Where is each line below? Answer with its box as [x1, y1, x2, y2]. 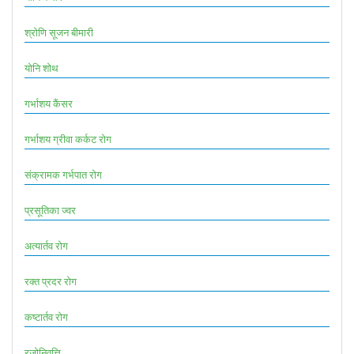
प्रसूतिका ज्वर [24, 202, 76, 217]
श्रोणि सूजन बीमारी [24, 24, 93, 40]
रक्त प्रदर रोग [24, 273, 77, 288]
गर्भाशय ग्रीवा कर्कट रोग [24, 131, 111, 146]
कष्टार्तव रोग [24, 309, 68, 324]
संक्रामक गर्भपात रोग [24, 167, 102, 182]
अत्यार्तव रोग [24, 238, 68, 253]
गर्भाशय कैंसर [24, 96, 73, 111]
